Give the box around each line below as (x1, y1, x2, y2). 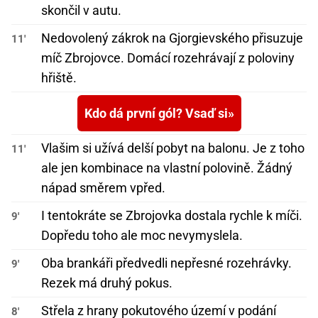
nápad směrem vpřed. (41, 180, 165, 196)
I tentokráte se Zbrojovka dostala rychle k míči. (41, 208, 302, 224)
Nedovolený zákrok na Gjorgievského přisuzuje (41, 31, 303, 46)
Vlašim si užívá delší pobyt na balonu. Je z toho (41, 141, 305, 156)
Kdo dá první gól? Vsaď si (84, 106, 228, 121)
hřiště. (41, 70, 77, 86)
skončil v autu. (41, 3, 121, 18)
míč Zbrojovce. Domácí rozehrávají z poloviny (41, 50, 295, 66)
